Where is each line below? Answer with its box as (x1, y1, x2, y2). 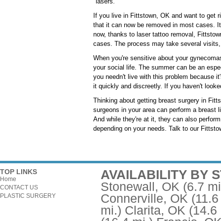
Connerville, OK (101, 192, 188, 205)
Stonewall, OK (101, 180, 180, 193)
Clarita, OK (125, 204, 185, 217)
